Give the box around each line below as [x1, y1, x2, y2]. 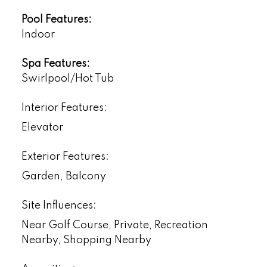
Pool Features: [21, 14, 92, 25]
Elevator [21, 122, 63, 133]
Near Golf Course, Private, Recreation [21, 219, 208, 231]
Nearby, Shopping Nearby [21, 234, 151, 246]
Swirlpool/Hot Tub [21, 73, 114, 84]
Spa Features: [21, 58, 90, 69]
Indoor [21, 29, 55, 40]
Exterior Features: [21, 151, 109, 162]
